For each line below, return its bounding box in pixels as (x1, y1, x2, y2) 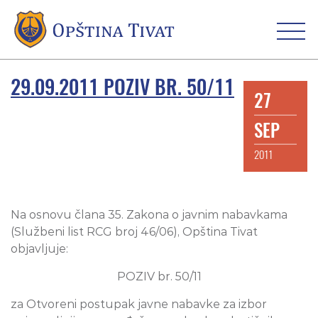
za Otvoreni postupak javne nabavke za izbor (11, 297, 267, 312)
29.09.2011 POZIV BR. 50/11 (11, 73, 234, 101)
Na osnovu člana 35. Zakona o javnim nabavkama (11, 208, 287, 222)
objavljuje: (11, 242, 68, 256)
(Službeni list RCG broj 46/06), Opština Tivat (11, 225, 258, 239)
